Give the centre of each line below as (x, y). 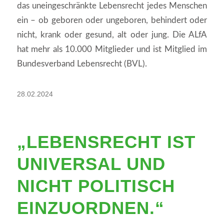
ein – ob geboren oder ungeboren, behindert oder (112, 20)
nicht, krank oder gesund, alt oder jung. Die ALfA (112, 35)
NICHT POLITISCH (96, 186)
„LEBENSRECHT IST (106, 142)
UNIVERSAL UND (91, 164)
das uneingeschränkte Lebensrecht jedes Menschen (112, 6)
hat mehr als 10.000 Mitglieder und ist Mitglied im (112, 49)
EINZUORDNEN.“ (90, 208)
